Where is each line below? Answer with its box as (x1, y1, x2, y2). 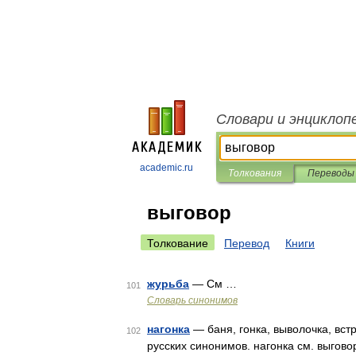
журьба (147, 277, 189, 290)
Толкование (147, 237, 208, 250)
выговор (147, 202, 231, 223)
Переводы (307, 168, 354, 179)
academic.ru (140, 162, 193, 173)
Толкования (228, 168, 281, 179)
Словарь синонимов (147, 295, 238, 306)
